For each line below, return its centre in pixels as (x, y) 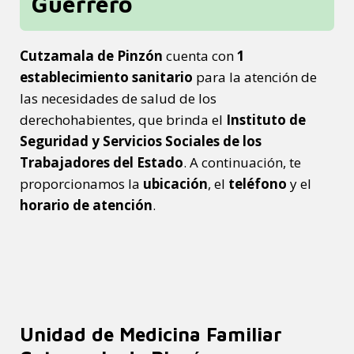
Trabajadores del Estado (102, 162)
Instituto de (266, 119)
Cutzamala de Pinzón (91, 55)
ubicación (175, 183)
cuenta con (200, 55)
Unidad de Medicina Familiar (151, 334)
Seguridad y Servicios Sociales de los (141, 141)
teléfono (258, 183)
